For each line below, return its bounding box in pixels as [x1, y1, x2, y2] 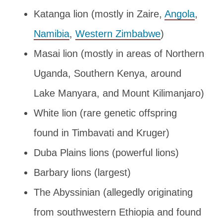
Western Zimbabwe [75, 28, 161, 39]
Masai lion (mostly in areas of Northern [34, 48, 204, 59]
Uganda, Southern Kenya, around [34, 67, 181, 79]
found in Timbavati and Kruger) [34, 127, 169, 138]
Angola [165, 8, 195, 19]
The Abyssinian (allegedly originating [34, 186, 193, 198]
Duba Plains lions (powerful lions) [34, 147, 179, 158]
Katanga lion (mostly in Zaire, [34, 8, 165, 19]
